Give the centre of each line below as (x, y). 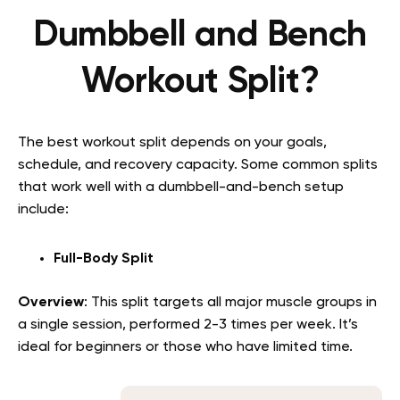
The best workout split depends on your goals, (172, 143)
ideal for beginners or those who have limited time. (185, 348)
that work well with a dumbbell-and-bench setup (181, 188)
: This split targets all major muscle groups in (230, 303)
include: (43, 210)
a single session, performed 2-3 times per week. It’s (188, 325)
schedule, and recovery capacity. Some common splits (198, 166)
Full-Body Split (104, 259)
